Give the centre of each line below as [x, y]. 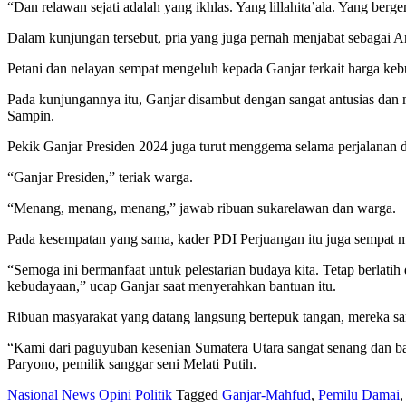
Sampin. [31, 115]
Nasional [33, 394]
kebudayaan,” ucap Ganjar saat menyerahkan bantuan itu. [172, 285]
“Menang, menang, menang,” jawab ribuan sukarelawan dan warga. [202, 208]
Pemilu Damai [359, 394]
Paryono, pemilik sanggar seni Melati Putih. [132, 363]
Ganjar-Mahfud [266, 394]
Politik [154, 394]
